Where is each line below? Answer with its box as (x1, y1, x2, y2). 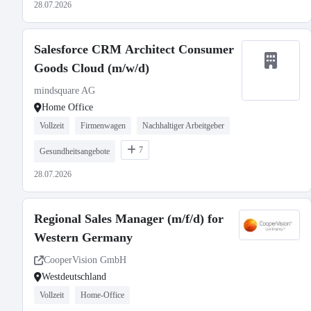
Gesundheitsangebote (40, 146, 110, 156)
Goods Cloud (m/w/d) (34, 61, 149, 75)
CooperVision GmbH (44, 255, 126, 265)
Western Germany (34, 230, 133, 244)
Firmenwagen (81, 121, 126, 131)
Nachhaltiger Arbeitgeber (142, 121, 224, 131)
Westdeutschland (42, 271, 106, 282)
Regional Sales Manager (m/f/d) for (34, 212, 224, 226)
